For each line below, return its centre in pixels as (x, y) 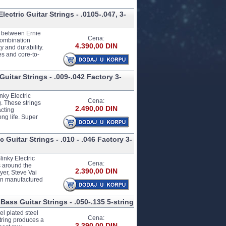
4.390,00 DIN (96, 46)
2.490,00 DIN (96, 108)
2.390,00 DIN (96, 171)
